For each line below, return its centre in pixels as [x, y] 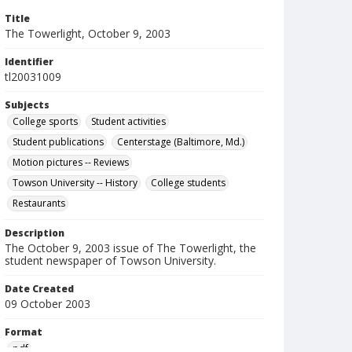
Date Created [39, 289]
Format [24, 332]
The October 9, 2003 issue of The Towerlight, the [130, 248]
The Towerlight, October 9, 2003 [88, 33]
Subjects [27, 105]
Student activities [128, 121]
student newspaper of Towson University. [110, 260]
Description [35, 233]
